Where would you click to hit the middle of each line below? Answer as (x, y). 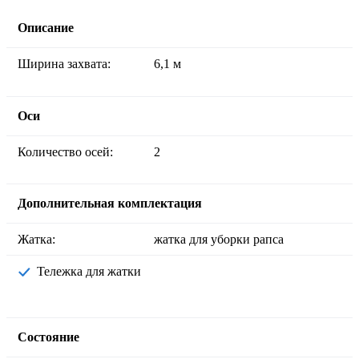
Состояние (48, 337)
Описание (46, 28)
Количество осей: (69, 151)
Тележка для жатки (93, 271)
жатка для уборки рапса (219, 239)
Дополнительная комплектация (110, 203)
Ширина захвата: (71, 64)
